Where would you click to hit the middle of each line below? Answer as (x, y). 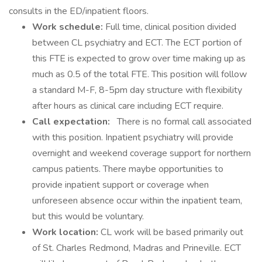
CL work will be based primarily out (172, 232)
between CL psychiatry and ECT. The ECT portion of (137, 43)
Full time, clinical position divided (171, 27)
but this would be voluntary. (88, 216)
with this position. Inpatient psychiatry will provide (133, 137)
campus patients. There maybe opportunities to (128, 169)
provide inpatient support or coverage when (120, 185)
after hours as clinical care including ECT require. (128, 106)
